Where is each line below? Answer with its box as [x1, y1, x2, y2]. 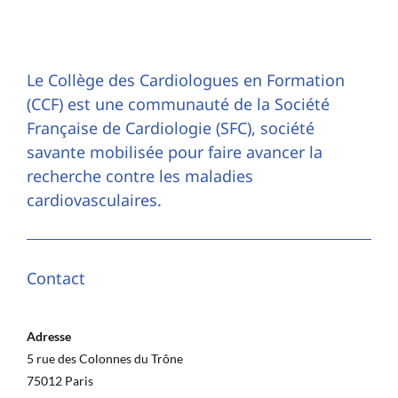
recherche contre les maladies [26, 164, 253, 187]
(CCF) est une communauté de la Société [26, 92, 330, 115]
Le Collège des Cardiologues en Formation [26, 68, 345, 91]
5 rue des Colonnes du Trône [26, 350, 183, 366]
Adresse [26, 328, 71, 344]
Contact [26, 267, 85, 289]
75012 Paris [26, 372, 93, 388]
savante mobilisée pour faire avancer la [26, 140, 322, 163]
